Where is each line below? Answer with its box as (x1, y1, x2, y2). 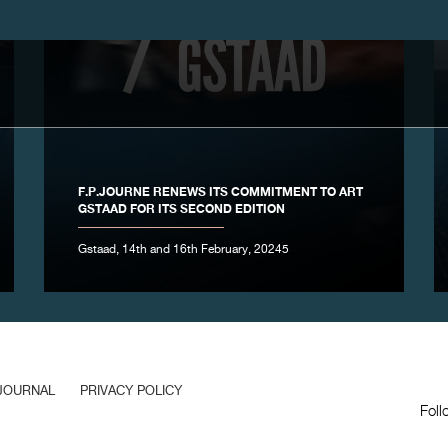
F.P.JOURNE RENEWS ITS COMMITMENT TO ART (77, 184, 363, 200)
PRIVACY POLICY (79, 384, 182, 398)
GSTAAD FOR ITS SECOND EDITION (77, 201, 285, 217)
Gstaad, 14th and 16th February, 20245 (77, 244, 289, 257)
